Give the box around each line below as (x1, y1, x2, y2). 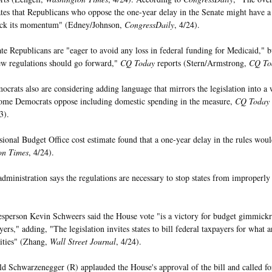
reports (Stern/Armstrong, (155, 57, 249, 69)
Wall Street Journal (50, 236, 116, 247)
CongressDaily (124, 19, 174, 30)
